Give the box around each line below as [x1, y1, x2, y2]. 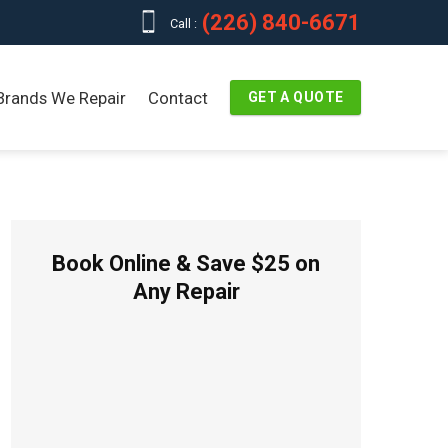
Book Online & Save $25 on [52, 251, 320, 276]
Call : [170, 16, 197, 31]
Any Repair [132, 279, 240, 304]
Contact [148, 87, 209, 108]
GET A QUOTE [247, 89, 344, 105]
